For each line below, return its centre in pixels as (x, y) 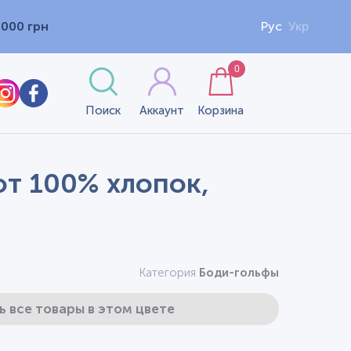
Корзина (221, 110)
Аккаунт (162, 110)
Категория (169, 273)
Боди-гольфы (239, 273)
